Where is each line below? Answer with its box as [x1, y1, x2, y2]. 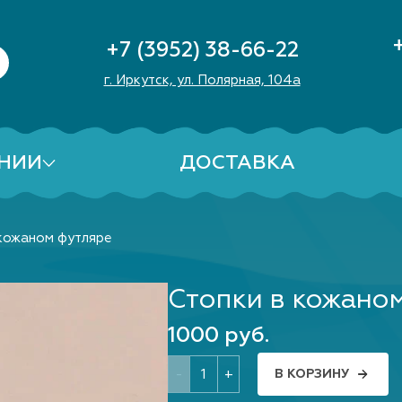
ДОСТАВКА [179, 150, 295, 175]
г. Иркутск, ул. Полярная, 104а [103, 72, 301, 89]
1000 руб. [168, 321, 270, 348]
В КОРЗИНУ [275, 366, 350, 381]
